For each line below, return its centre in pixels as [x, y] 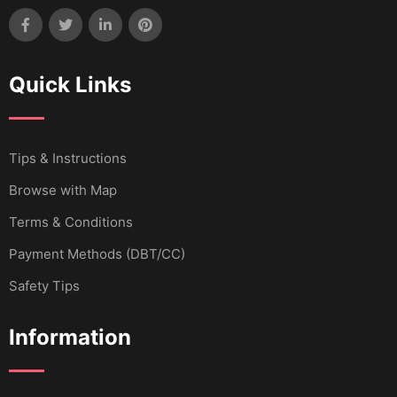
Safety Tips [44, 286]
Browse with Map [63, 191]
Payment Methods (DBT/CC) [97, 254]
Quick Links [70, 85]
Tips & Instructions [68, 159]
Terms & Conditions [71, 222]
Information [70, 338]
